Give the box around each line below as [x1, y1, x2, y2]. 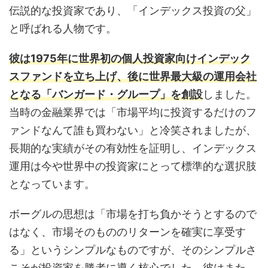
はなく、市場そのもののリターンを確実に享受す [9, 226, 246, 239]
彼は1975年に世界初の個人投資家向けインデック [9, 52, 251, 65]
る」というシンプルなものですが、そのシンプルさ [9, 243, 257, 257]
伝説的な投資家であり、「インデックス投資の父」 [9, 4, 257, 17]
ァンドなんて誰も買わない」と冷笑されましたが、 [9, 124, 257, 137]
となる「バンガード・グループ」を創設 [9, 88, 203, 101]
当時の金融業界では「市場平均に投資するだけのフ [9, 106, 257, 119]
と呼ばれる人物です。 [9, 22, 117, 35]
